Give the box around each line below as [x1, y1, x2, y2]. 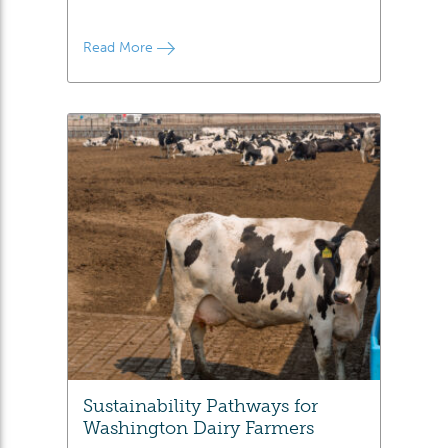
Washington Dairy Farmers [83, 417, 315, 439]
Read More [83, 39, 158, 56]
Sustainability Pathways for [83, 395, 319, 417]
